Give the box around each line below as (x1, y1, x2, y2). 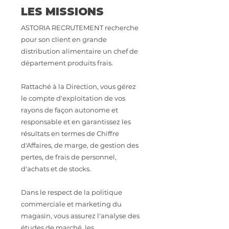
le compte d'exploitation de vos (21, 94, 125, 102)
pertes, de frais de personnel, (21, 153, 117, 161)
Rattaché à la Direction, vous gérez (21, 82, 136, 90)
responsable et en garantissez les (21, 118, 131, 126)
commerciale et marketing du (21, 200, 122, 208)
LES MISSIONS (21, 5, 104, 18)
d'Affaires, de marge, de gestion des (21, 141, 139, 149)
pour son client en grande (21, 35, 107, 43)
